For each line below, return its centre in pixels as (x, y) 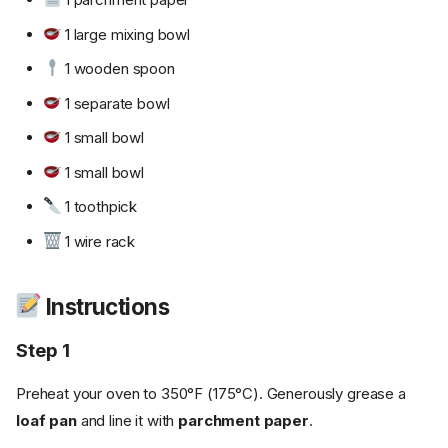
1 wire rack (98, 241)
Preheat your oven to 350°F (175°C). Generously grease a (211, 393)
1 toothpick (99, 207)
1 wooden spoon (118, 69)
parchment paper (243, 420)
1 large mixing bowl (125, 34)
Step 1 (43, 350)
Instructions (105, 306)
